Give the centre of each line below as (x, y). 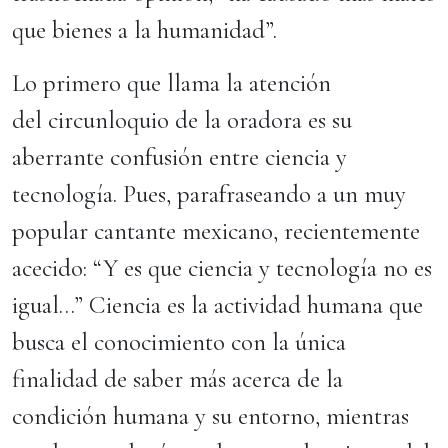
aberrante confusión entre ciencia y (179, 157)
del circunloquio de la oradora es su (182, 120)
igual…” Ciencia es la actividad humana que (217, 305)
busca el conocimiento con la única (179, 342)
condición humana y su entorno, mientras (210, 416)
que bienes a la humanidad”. (147, 30)
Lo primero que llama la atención (171, 83)
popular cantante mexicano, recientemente (216, 231)
